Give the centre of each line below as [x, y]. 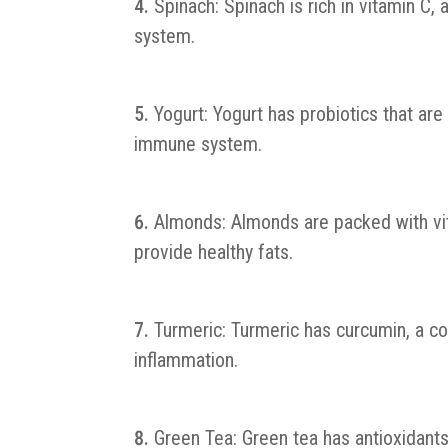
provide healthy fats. [214, 252]
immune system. [198, 144]
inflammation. [186, 360]
